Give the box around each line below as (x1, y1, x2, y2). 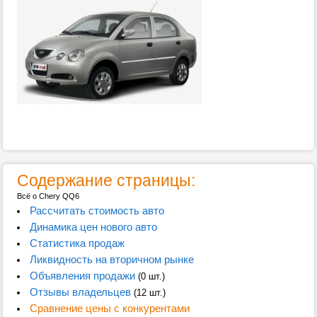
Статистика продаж (29, 237, 125, 249)
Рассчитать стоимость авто (29, 204, 164, 217)
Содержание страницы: (17, 171, 195, 190)
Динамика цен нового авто (29, 221, 157, 233)
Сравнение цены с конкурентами (29, 302, 190, 314)
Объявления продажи (29, 270, 135, 282)
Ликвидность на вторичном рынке (29, 253, 194, 265)
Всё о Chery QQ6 (17, 192, 79, 200)
